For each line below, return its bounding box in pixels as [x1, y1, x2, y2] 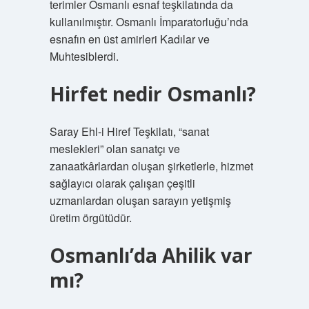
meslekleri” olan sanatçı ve [49, 141, 180, 157]
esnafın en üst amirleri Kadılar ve [49, 31, 210, 47]
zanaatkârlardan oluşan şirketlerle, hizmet [49, 158, 253, 174]
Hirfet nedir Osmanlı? [49, 81, 256, 107]
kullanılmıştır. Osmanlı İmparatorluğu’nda [49, 14, 248, 30]
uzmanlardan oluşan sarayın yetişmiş [49, 192, 231, 208]
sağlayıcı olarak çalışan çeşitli [49, 175, 195, 191]
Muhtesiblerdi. [49, 48, 119, 64]
